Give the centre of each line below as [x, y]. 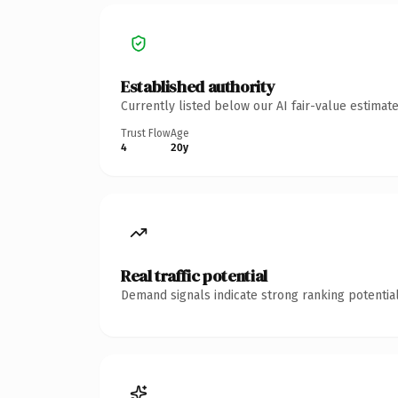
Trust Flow [146, 133]
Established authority [198, 86]
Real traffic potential [194, 275]
